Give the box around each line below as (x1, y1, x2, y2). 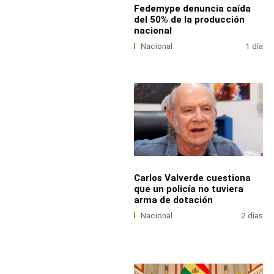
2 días (241, 210, 264, 220)
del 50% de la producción (133, 13, 245, 25)
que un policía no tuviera (133, 183, 243, 194)
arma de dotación (133, 194, 213, 206)
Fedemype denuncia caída (133, 2, 251, 14)
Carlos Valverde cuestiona (133, 172, 251, 183)
